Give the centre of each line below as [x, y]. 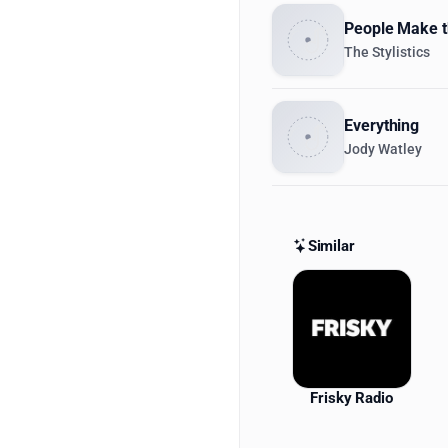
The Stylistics [387, 52]
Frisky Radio [351, 398]
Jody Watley [383, 149]
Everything [382, 125]
